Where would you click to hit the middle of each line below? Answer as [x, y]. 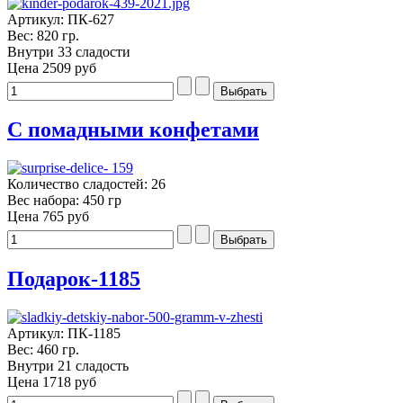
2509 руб [69, 67]
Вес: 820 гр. [43, 35]
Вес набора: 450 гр [64, 201]
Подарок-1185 [74, 279]
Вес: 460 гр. [43, 350]
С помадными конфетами [133, 130]
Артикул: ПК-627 [61, 19]
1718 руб [69, 382]
